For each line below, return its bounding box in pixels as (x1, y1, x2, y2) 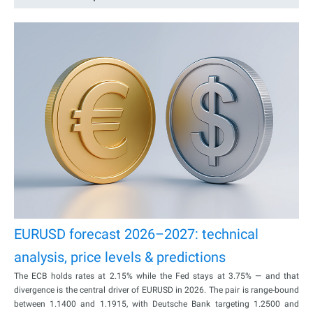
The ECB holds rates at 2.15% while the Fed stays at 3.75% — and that (14, 270, 299, 281)
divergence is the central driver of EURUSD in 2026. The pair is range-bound (14, 284, 299, 295)
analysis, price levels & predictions (14, 248, 226, 265)
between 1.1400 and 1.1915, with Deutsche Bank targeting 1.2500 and (14, 298, 299, 309)
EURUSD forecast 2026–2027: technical (14, 225, 259, 242)
